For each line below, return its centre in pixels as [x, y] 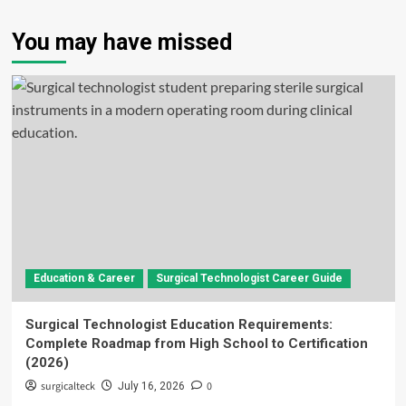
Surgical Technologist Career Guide [249, 279]
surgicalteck [68, 387]
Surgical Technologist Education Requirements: [179, 325]
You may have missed [121, 43]
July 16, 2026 [151, 387]
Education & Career [84, 279]
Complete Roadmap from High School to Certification [196, 344]
